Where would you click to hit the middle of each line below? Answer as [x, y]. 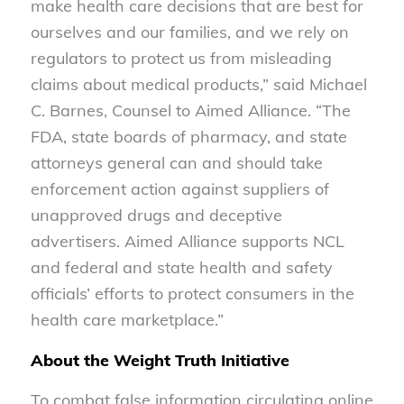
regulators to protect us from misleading [181, 59]
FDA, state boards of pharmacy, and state [188, 137]
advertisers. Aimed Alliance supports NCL [187, 242]
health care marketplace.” [127, 320]
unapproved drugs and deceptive [156, 216]
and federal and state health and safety [181, 268]
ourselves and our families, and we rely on [189, 32]
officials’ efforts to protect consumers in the [192, 294]
